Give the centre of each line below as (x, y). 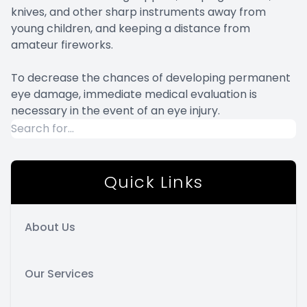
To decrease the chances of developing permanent (151, 77)
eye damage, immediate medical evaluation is (134, 94)
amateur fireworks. (62, 45)
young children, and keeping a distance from (131, 28)
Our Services (59, 273)
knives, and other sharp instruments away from (138, 12)
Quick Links (153, 182)
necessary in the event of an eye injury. (115, 110)
